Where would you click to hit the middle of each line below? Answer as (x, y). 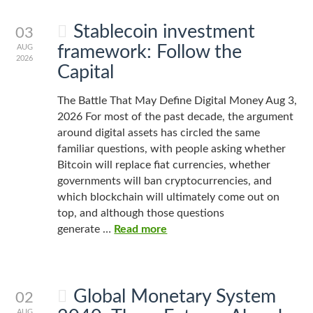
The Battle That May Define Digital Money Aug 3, (177, 101)
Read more (141, 229)
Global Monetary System (174, 297)
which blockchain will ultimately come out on (169, 197)
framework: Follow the (150, 52)
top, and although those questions (141, 213)
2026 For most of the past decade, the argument (176, 117)
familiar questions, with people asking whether (172, 149)
